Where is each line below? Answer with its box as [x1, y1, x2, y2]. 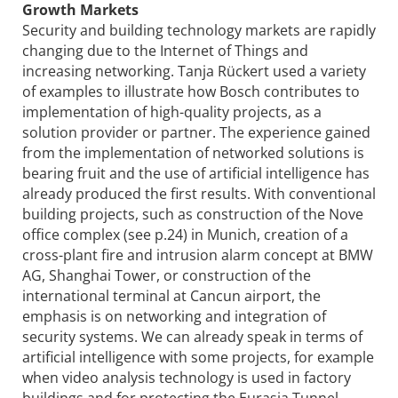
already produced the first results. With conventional [22, 183, 376, 203]
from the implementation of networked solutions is [22, 142, 364, 163]
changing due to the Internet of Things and [22, 40, 308, 60]
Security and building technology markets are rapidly [22, 20, 376, 40]
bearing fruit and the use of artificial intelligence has [22, 163, 370, 183]
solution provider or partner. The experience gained [22, 122, 370, 142]
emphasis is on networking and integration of [22, 306, 326, 326]
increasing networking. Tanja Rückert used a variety [22, 60, 366, 81]
